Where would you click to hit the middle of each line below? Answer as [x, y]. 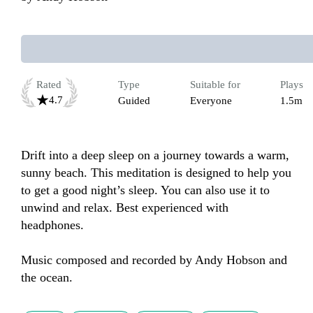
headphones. [52, 225]
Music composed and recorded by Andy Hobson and [154, 260]
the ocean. [47, 278]
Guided [134, 101]
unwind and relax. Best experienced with [125, 208]
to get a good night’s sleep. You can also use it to [145, 190]
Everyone [211, 101]
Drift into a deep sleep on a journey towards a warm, [155, 155]
